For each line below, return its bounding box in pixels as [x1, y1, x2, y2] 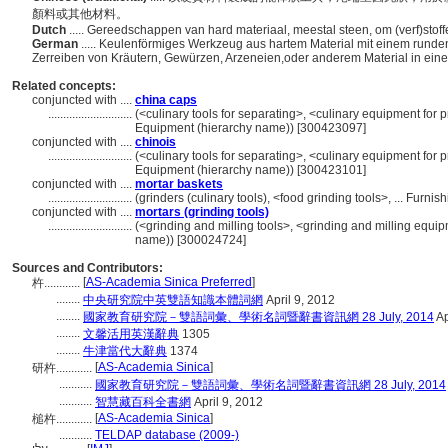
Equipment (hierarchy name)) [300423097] [135, 121, 366, 135]
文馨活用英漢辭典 [83, 327, 179, 341]
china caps [135, 93, 197, 107]
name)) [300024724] [135, 233, 246, 247]
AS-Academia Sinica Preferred [86, 275, 252, 289]
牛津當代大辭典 [83, 344, 167, 358]
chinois [135, 135, 176, 149]
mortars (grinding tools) [135, 205, 269, 219]
